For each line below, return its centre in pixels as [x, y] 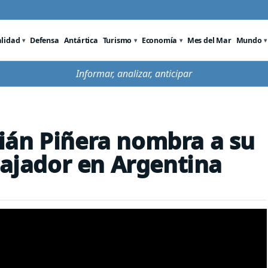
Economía [159, 40]
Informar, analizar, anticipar [134, 74]
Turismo [117, 40]
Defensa [45, 40]
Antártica [81, 40]
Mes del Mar [209, 40]
